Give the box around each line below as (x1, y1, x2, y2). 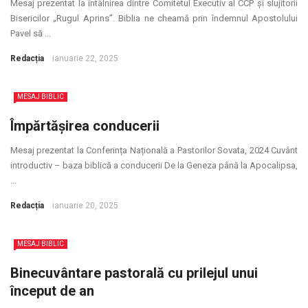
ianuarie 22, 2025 (52, 54, 118, 63)
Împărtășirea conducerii (10, 118, 159, 134)
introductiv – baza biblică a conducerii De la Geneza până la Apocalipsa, (10, 160, 298, 170)
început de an (10, 283, 94, 299)
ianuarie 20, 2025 (52, 201, 118, 210)
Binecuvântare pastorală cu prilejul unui (10, 265, 258, 281)
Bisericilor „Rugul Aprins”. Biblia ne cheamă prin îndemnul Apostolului (10, 13, 298, 23)
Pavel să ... (10, 28, 51, 38)
